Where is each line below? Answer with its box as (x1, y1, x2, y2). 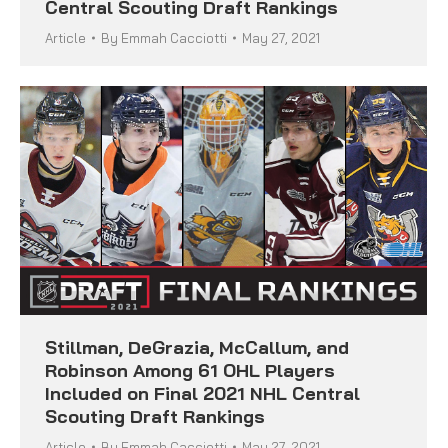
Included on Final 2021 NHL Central (45, 381, 360, 405)
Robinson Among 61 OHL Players (45, 358, 335, 382)
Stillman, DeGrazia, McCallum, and (45, 335, 349, 359)
